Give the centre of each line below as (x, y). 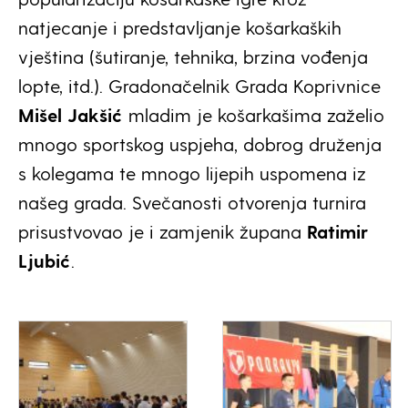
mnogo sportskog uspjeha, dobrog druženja (200, 143)
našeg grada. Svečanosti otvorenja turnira (192, 202)
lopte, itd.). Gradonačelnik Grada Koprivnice (199, 85)
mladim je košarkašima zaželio (254, 114)
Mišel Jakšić (71, 114)
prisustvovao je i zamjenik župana (163, 231)
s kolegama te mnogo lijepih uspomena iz (192, 173)
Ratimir (337, 231)
